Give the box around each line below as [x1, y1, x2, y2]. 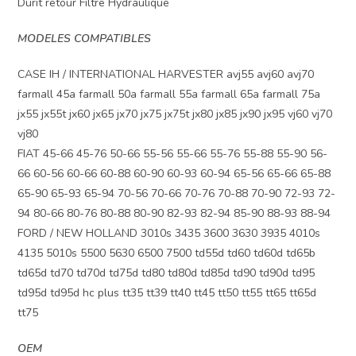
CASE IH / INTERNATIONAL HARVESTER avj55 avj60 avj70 [17, 66, 315, 82]
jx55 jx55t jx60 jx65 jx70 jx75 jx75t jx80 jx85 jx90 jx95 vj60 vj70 [17, 106, 333, 122]
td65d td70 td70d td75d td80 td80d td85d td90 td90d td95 [17, 265, 315, 281]
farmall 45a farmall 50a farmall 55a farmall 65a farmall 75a [17, 86, 321, 102]
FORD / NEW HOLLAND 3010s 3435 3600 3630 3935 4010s [17, 225, 321, 241]
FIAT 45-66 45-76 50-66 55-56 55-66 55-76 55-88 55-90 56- [17, 145, 328, 161]
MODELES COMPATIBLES [17, 30, 152, 46]
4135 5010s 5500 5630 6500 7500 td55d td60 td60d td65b [17, 245, 316, 261]
